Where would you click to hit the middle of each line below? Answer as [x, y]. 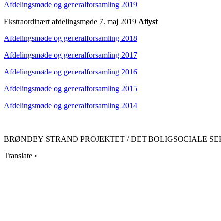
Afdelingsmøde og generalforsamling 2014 [71, 105]
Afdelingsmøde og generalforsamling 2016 [71, 72]
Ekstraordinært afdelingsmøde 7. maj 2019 [71, 21]
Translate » [21, 155]
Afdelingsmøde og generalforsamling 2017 [71, 55]
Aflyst [148, 21]
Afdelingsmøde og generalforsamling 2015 [71, 88]
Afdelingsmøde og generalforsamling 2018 [71, 38]
